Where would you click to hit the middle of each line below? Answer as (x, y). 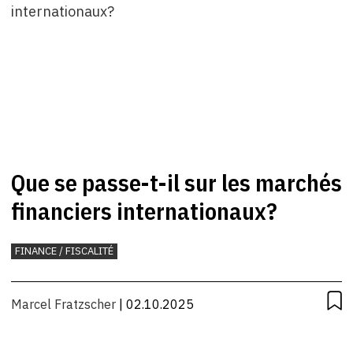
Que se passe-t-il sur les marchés (176, 183)
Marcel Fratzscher (63, 305)
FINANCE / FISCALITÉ (64, 251)
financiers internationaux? (144, 211)
